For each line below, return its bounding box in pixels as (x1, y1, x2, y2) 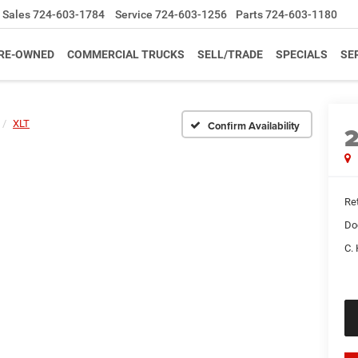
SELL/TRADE (197, 48, 263, 62)
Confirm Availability (208, 117, 300, 133)
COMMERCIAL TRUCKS (67, 48, 185, 62)
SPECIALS (276, 48, 328, 62)
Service (115, 8, 153, 22)
